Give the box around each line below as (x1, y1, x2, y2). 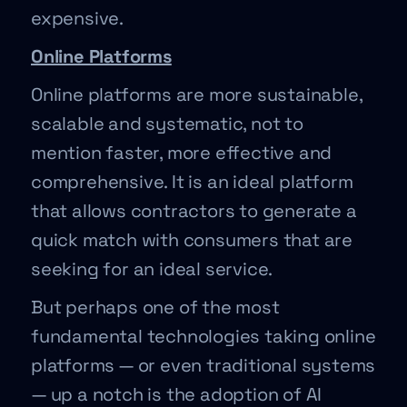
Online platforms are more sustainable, (31, 83, 362, 106)
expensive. (31, 6, 128, 30)
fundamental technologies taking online (31, 324, 376, 348)
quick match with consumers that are (31, 228, 352, 252)
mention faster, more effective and (31, 141, 333, 164)
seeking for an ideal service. (31, 257, 273, 281)
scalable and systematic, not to (31, 112, 303, 135)
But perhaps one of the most (31, 295, 280, 319)
